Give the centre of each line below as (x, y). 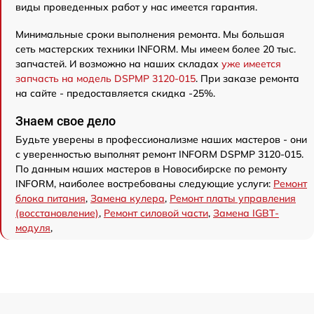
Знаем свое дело (66, 121)
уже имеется (251, 63)
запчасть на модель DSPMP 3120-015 (105, 78)
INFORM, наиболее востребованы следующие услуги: (144, 183)
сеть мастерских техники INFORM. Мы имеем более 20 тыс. (156, 49)
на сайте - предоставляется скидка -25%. (115, 93)
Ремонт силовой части (156, 213)
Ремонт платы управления (233, 198)
